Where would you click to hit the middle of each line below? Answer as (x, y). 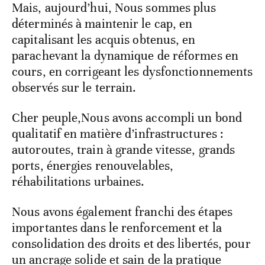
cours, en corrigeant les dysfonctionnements (132, 72)
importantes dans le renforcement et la (117, 228)
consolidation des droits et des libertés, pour (131, 244)
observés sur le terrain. (74, 88)
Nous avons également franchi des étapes (122, 212)
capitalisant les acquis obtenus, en (104, 40)
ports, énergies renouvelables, (93, 166)
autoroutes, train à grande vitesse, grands (124, 150)
